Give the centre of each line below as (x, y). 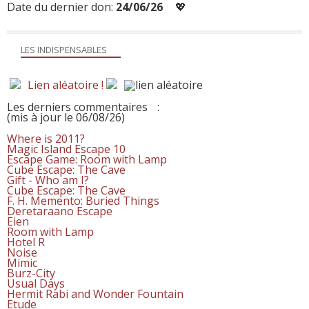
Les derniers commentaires (79, 107)
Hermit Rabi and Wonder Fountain (95, 293)
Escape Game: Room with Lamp (87, 159)
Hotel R (26, 242)
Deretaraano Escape (60, 211)
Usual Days (36, 283)
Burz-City (31, 273)
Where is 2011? (46, 138)
